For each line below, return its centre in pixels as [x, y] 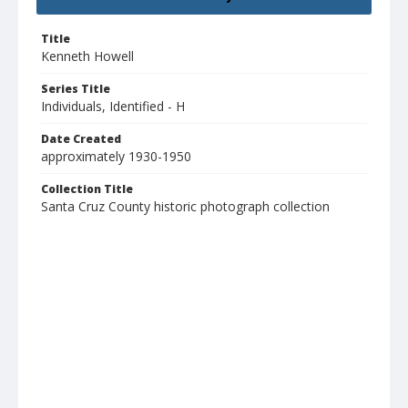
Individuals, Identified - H [113, 107]
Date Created [81, 139]
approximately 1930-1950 [116, 157]
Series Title [76, 89]
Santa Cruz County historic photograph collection [185, 207]
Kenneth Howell [87, 56]
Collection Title [87, 189]
